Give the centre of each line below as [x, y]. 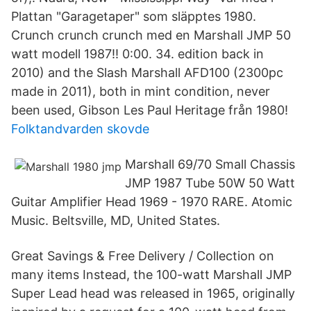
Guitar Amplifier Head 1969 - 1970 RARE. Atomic [152, 202]
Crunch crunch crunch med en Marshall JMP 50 [151, 35]
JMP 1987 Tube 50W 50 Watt [210, 183]
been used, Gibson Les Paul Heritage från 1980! [150, 110]
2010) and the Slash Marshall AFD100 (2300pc [147, 73]
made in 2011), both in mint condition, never [141, 91]
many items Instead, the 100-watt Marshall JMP [151, 275]
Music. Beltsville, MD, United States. [116, 220]
